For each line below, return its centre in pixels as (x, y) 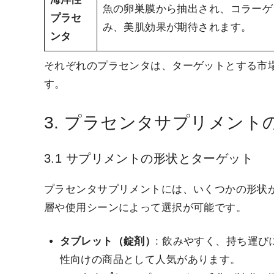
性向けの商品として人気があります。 (150, 260)
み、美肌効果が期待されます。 (177, 28)
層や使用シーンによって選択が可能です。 (146, 207)
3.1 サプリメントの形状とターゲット (149, 158)
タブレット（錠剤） (108, 242)
